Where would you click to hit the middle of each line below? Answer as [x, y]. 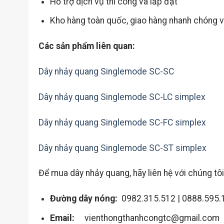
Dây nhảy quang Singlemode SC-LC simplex [122, 97]
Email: [62, 218]
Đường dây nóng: [83, 199]
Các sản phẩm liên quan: [86, 46]
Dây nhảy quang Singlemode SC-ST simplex [122, 148]
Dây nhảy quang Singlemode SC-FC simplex [122, 122]
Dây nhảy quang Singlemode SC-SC [106, 71]
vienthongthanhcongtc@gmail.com [147, 218]
